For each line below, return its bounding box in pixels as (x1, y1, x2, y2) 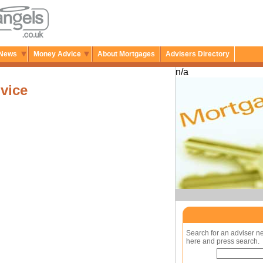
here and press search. (186, 237, 259, 245)
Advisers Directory (166, 50, 230, 58)
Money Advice (33, 50, 81, 58)
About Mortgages (97, 50, 155, 58)
